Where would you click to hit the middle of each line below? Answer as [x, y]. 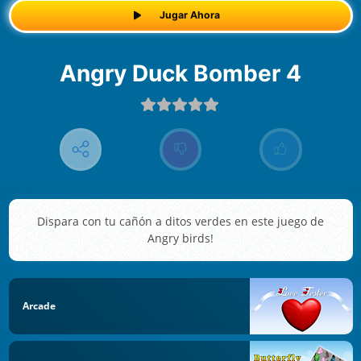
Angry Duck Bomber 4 [189, 73]
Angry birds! [180, 239]
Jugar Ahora [189, 15]
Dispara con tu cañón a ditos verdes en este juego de [180, 222]
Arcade [39, 305]
